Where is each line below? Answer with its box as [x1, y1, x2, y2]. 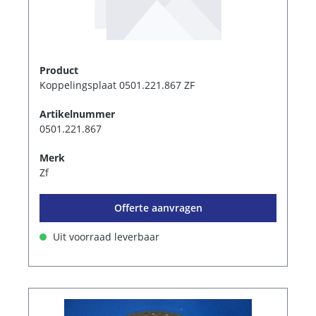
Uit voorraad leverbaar [50, 229, 159, 243]
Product [39, 63, 78, 77]
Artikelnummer [39, 107, 115, 121]
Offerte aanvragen [114, 200, 202, 214]
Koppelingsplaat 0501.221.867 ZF [39, 78, 195, 92]
